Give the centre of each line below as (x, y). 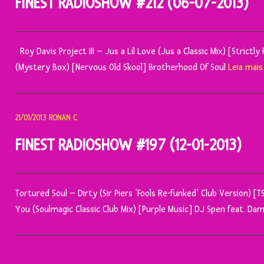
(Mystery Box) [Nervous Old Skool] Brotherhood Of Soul (122, 68)
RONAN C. (64, 118)
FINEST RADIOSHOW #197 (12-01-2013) (129, 146)
